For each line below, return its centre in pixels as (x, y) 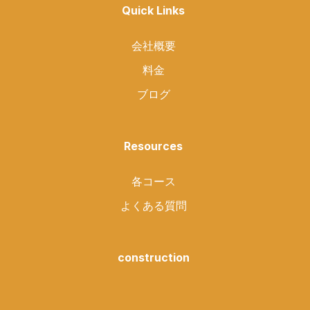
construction (153, 257)
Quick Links (153, 10)
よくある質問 (153, 206)
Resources (153, 146)
